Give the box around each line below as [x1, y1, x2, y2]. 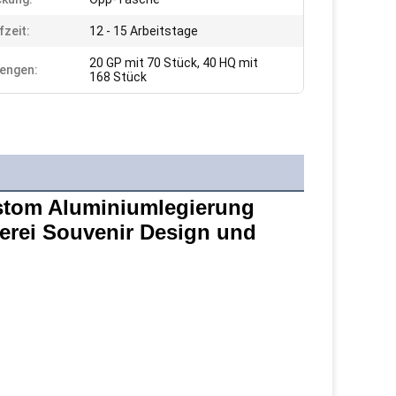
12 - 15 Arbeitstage [89, 24, 198, 38]
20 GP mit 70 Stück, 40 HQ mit [89, 56, 258, 70]
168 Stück [89, 70, 147, 84]
